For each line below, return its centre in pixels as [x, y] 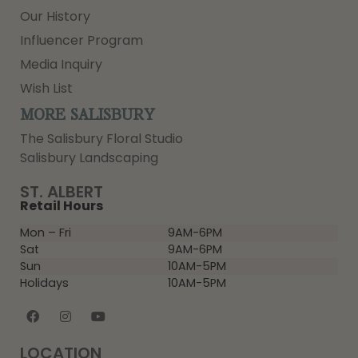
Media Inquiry [61, 65]
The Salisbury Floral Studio [101, 139]
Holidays [44, 282]
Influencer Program [82, 41]
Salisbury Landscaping [89, 158]
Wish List [46, 89]
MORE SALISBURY [88, 115]
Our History [55, 17]
